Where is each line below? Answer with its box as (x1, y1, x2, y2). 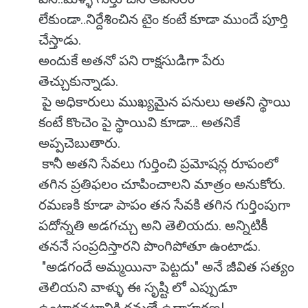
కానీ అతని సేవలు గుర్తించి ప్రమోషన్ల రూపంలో (38, 155, 278, 172)
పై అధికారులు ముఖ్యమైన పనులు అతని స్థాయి (38, 93, 291, 110)
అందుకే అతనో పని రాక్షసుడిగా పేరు (38, 52, 225, 69)
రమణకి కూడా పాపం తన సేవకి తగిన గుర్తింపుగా (38, 197, 290, 213)
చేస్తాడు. (38, 32, 85, 48)
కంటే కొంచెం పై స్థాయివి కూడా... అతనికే (38, 114, 240, 131)
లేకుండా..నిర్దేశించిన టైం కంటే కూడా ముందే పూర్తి (38, 11, 288, 27)
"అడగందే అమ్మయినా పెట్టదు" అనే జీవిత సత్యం (38, 258, 294, 275)
